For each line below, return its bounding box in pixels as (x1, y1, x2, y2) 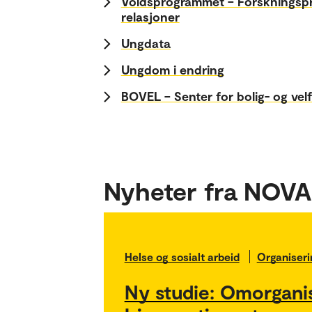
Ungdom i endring (120, 62, 224, 78)
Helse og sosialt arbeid (124, 250, 240, 264)
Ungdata (120, 36, 171, 52)
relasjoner (120, 9, 180, 25)
